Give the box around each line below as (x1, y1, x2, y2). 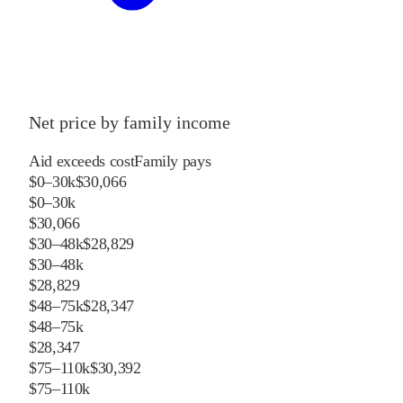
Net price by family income (29, 112, 230, 132)
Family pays (134, 151, 211, 170)
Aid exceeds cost (29, 151, 135, 170)
